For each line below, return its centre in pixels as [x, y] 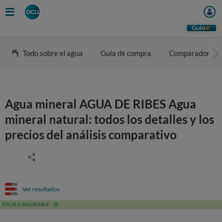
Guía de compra [126, 53]
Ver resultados [41, 189]
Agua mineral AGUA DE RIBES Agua [101, 104]
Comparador [189, 53]
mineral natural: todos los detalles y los [110, 119]
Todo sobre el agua [53, 53]
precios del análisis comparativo [91, 135]
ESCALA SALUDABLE [26, 204]
